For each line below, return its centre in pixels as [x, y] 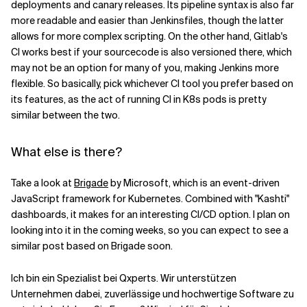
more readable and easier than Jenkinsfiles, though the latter [147, 21]
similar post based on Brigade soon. [92, 246]
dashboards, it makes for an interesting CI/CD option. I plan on [150, 214]
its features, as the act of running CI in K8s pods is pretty [139, 99]
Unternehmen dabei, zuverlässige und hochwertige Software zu [152, 294]
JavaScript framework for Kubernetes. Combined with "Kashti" [150, 199]
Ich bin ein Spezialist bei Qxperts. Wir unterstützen [124, 278]
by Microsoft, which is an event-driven [194, 183]
